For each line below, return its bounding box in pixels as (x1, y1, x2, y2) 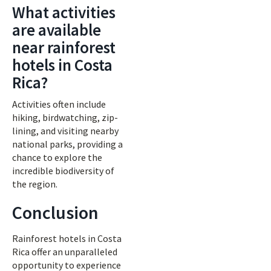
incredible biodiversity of (12, 165, 114, 177)
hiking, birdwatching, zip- (12, 111, 118, 123)
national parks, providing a (12, 138, 123, 150)
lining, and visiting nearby (12, 125, 119, 137)
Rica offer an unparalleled (12, 246, 117, 258)
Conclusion (12, 201, 99, 224)
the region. (12, 178, 57, 190)
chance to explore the (12, 151, 102, 163)
